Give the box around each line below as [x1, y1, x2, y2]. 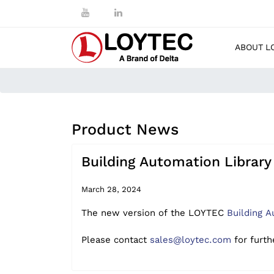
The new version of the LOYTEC [81, 207, 227, 218]
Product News [72, 120, 179, 138]
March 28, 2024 [81, 185, 141, 194]
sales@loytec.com [150, 234, 231, 245]
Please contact [81, 234, 150, 245]
